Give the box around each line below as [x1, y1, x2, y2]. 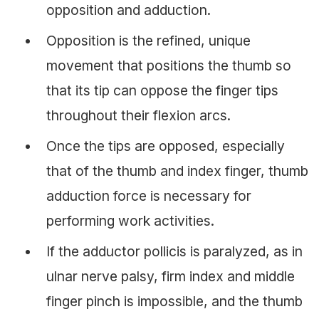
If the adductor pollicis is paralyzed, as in [46, 242, 303, 260]
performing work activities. [46, 211, 214, 229]
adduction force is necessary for [46, 187, 251, 204]
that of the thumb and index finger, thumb [46, 162, 308, 179]
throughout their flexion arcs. [46, 106, 231, 124]
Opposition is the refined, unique [46, 31, 251, 49]
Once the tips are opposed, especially [46, 137, 285, 155]
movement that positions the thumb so [46, 56, 291, 74]
